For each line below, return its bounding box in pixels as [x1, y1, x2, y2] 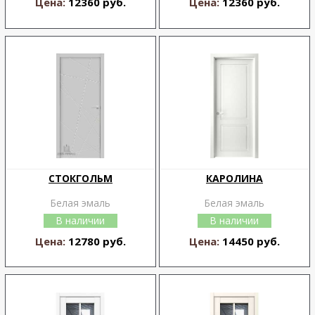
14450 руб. [221, 233, 280, 248]
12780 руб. [67, 233, 126, 248]
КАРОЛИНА [205, 172, 263, 186]
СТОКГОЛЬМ [48, 172, 112, 186]
